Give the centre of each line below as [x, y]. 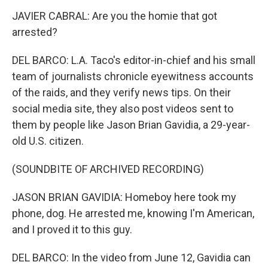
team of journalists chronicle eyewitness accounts [133, 76]
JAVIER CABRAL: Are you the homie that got [115, 16]
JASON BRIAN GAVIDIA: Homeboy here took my [124, 197]
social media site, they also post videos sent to [123, 109]
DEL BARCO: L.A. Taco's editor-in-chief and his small [134, 60]
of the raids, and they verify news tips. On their [121, 92]
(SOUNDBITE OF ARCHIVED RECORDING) [108, 169]
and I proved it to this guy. [72, 229]
